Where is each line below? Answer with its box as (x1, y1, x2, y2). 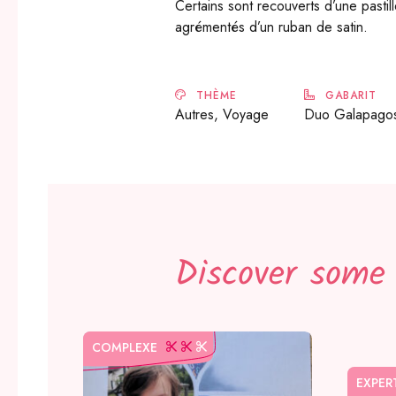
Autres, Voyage (175, 104, 270, 126)
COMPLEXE (92, 338, 158, 356)
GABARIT (321, 88, 377, 104)
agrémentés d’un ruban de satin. (175, 17, 369, 38)
